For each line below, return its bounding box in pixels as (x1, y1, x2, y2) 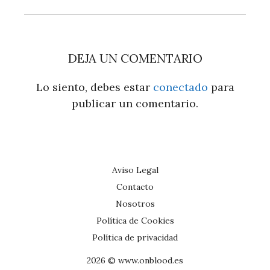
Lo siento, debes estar (36, 80, 153, 94)
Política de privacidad (92, 231, 178, 243)
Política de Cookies (96, 215, 174, 226)
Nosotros (115, 198, 155, 209)
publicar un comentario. (72, 96, 198, 110)
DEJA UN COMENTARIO (67, 50, 202, 66)
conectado (152, 80, 208, 94)
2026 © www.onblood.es (87, 254, 183, 266)
